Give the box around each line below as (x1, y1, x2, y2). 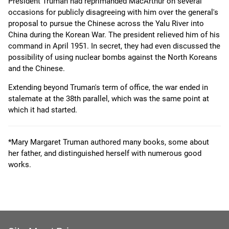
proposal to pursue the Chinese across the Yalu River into (8, 19, 204, 29)
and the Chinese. (8, 64, 65, 74)
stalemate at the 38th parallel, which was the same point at (8, 94, 209, 104)
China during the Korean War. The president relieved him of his (8, 30, 220, 40)
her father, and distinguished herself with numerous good (8, 149, 201, 158)
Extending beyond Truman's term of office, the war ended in (8, 83, 208, 93)
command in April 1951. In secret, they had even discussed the (8, 41, 220, 51)
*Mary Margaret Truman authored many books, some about (8, 138, 209, 147)
